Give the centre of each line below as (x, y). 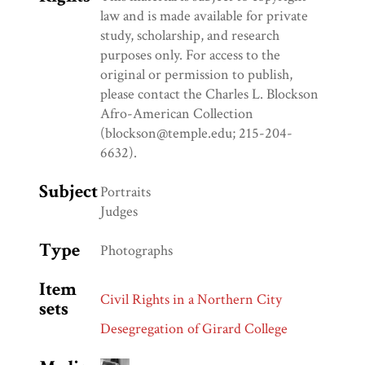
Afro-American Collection (177, 114)
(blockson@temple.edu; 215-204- (196, 134)
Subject (68, 192)
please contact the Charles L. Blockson (209, 95)
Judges (119, 212)
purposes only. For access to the (190, 55)
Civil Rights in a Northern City (191, 300)
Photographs (136, 251)
